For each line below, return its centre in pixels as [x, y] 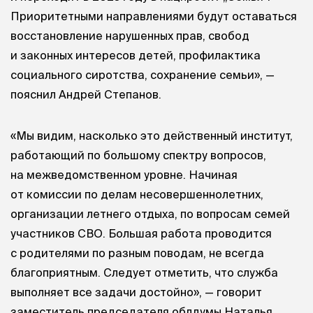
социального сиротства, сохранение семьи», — [143, 74]
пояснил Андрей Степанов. [86, 94]
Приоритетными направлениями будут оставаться [154, 16]
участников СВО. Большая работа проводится [141, 233]
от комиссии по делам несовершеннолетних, [137, 194]
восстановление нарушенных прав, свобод [130, 35]
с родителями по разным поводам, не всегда [137, 253]
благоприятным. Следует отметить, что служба [144, 272]
